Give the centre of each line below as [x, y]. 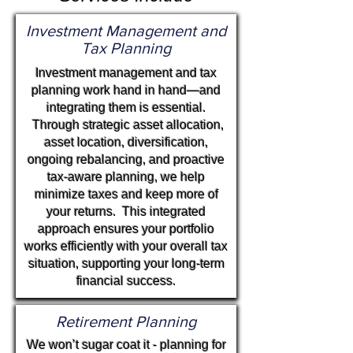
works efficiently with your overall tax [126, 246]
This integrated [164, 212]
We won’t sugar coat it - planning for [126, 345]
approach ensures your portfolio [126, 229]
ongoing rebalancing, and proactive [126, 160]
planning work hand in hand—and [126, 90]
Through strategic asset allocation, [128, 125]
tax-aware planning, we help [126, 177]
